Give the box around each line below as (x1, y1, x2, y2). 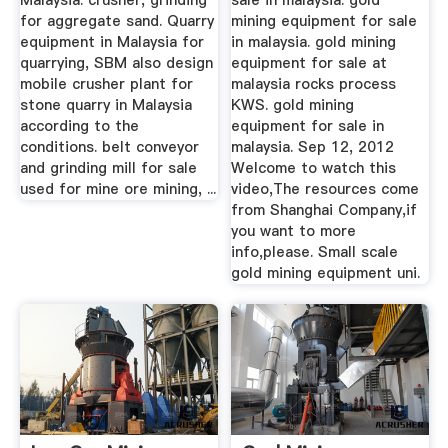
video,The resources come (231, 179, 420, 200)
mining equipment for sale (231, 11, 418, 32)
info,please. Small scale (231, 242, 399, 263)
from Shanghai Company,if (231, 200, 418, 221)
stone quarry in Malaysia (19, 95, 192, 116)
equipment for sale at (231, 53, 388, 74)
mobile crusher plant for (19, 74, 193, 95)
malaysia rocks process (231, 74, 397, 95)
